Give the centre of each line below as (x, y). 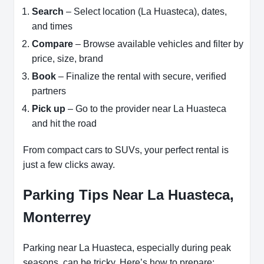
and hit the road (64, 123)
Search (48, 11)
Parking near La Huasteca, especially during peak (127, 247)
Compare (52, 44)
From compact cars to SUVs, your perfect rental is (126, 150)
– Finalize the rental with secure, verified (141, 76)
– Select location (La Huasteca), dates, (145, 11)
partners (49, 91)
